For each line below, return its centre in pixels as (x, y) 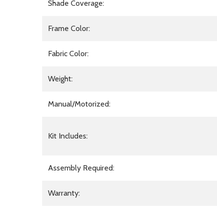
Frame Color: (69, 28)
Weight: (60, 78)
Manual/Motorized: (79, 104)
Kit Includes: (68, 136)
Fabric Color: (68, 53)
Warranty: (64, 193)
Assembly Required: (81, 168)
